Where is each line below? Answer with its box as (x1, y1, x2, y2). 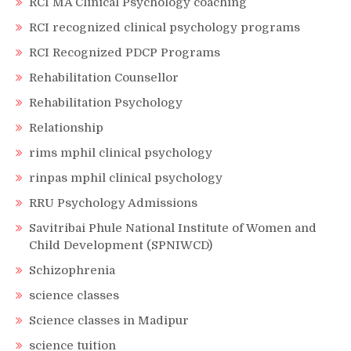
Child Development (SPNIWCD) (29, 237, 212, 252)
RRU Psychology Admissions (29, 195, 197, 210)
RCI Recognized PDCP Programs (29, 45, 220, 60)
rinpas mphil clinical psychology (29, 170, 223, 185)
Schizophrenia (29, 262, 115, 277)
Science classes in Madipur (29, 313, 189, 327)
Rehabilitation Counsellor (29, 70, 179, 85)
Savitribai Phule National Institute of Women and (29, 220, 317, 235)
